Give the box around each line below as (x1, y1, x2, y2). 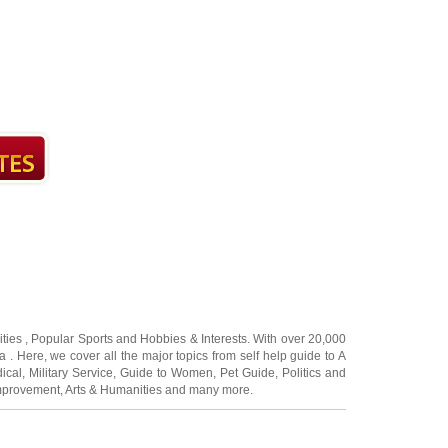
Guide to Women (120, 366, 213, 380)
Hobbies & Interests (140, 332, 248, 346)
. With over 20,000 (247, 332, 347, 346)
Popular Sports (31, 332, 113, 346)
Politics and (282, 366, 346, 380)
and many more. (162, 383, 253, 397)
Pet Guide (220, 366, 275, 380)
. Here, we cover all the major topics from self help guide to (6, 349, 339, 363)
